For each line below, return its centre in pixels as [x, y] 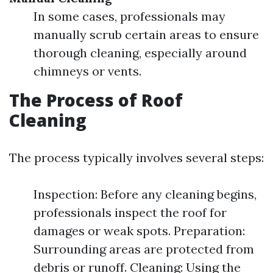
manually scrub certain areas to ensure [146, 34]
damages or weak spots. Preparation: [139, 231]
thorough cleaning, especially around [140, 53]
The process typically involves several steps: [136, 158]
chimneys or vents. [87, 71]
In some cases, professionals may [129, 16]
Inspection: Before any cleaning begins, [145, 194]
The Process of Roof [96, 100]
